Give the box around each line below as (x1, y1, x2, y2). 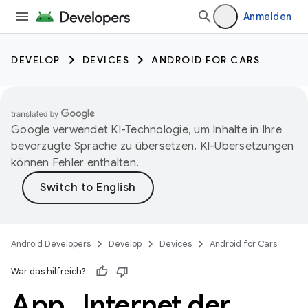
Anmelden (243, 10, 291, 23)
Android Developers (11, 238, 91, 250)
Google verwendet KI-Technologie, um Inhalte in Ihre (11, 123, 282, 137)
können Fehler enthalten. (11, 156, 139, 170)
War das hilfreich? (11, 265, 86, 277)
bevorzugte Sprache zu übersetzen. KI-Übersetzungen (11, 140, 294, 153)
